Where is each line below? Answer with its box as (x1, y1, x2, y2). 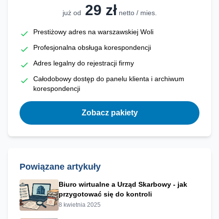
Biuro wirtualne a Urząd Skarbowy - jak (59, 180, 187, 188)
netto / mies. (118, 9, 157, 17)
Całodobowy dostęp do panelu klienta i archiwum (33, 75, 184, 83)
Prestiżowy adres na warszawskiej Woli (33, 28, 153, 36)
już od (62, 9, 81, 17)
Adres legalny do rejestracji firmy (33, 59, 134, 67)
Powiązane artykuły (20, 162, 101, 172)
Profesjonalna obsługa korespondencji (33, 44, 151, 51)
